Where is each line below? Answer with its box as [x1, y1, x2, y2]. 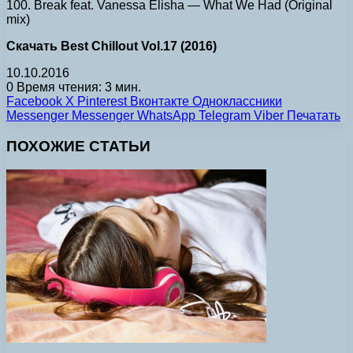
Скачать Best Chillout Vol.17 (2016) [6, 39, 217, 53]
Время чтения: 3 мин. [13, 80, 141, 94]
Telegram [199, 108, 251, 122]
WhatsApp [137, 108, 195, 122]
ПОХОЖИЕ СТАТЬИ [6, 137, 150, 154]
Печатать [287, 108, 340, 122]
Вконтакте [130, 94, 189, 108]
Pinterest [77, 94, 127, 108]
